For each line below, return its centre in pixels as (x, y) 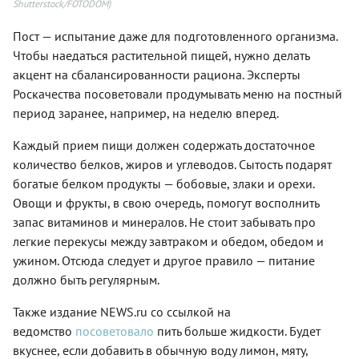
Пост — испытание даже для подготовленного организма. (175, 36)
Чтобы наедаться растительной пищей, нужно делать (161, 55)
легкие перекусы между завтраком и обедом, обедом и (168, 241)
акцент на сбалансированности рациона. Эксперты (157, 74)
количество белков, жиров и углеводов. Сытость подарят (172, 164)
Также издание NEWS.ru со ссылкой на (122, 311)
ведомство (42, 331)
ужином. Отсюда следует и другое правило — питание (164, 260)
